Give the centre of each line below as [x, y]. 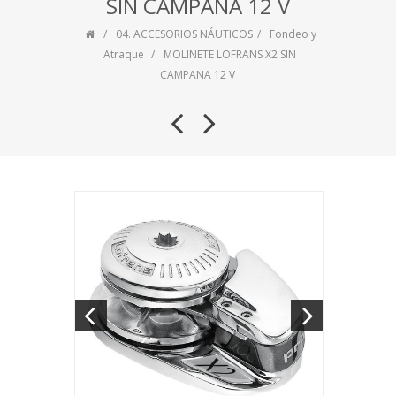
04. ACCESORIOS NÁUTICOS [184, 34]
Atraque [123, 54]
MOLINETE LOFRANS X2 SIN [229, 54]
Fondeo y [293, 34]
